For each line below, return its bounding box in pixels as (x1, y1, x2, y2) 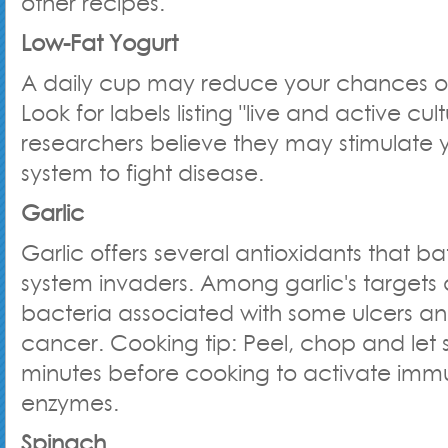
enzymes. (21, 388, 119, 418)
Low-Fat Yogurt (21, 28, 178, 58)
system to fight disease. (21, 158, 264, 188)
